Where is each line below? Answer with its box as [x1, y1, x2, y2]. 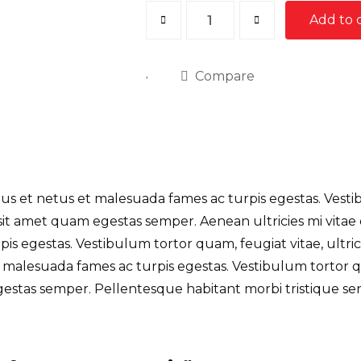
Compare [194, 68, 255, 84]
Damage [144, 26, 200, 41]
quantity [144, 71, 200, 86]
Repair [144, 48, 187, 64]
